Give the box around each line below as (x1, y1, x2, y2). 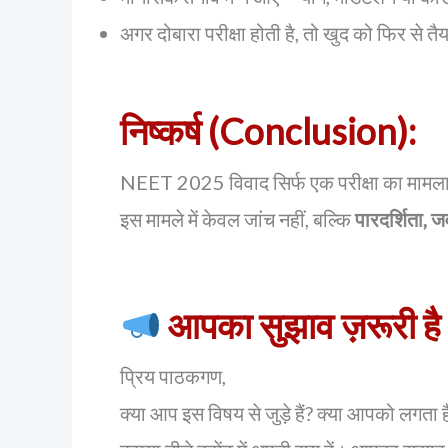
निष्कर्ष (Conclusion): (120, 109, 416, 153)
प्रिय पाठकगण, (120, 364, 226, 388)
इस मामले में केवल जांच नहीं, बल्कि (120, 207, 355, 231)
